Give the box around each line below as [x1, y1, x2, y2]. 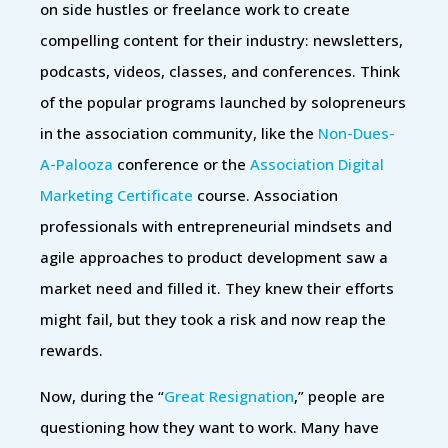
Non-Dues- [318, 122, 395, 143]
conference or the [113, 153, 250, 174]
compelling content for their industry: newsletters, [40, 29, 403, 50]
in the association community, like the [40, 122, 318, 143]
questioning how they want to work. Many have [40, 416, 379, 437]
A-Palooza [40, 153, 113, 174]
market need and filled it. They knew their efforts [40, 277, 394, 298]
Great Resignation [164, 385, 294, 406]
